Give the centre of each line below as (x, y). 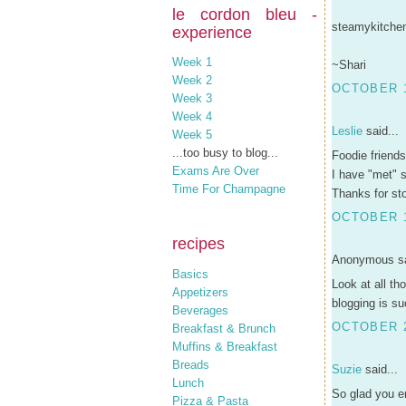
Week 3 (192, 98)
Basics (190, 274)
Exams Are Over (216, 171)
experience (212, 32)
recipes (198, 244)
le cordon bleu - (245, 14)
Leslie (347, 130)
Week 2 (192, 80)
